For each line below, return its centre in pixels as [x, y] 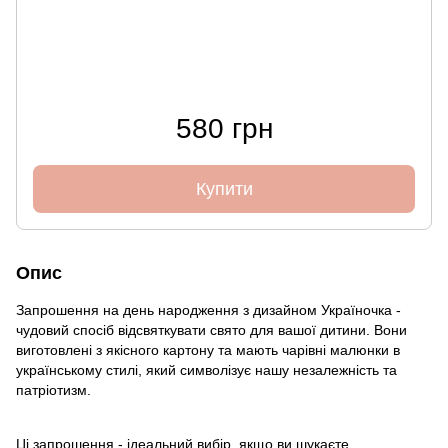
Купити [224, 188]
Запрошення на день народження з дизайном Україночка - [208, 309]
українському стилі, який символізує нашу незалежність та [206, 369]
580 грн [224, 128]
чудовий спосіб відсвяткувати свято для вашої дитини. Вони [211, 329]
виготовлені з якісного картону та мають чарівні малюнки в [208, 349]
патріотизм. [53, 389]
